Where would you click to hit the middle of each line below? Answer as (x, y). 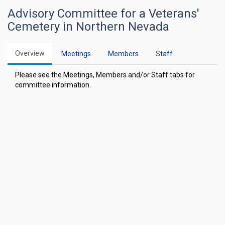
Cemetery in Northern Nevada (88, 27)
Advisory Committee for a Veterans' (103, 14)
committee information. (53, 85)
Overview (30, 53)
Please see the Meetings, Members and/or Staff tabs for (105, 75)
